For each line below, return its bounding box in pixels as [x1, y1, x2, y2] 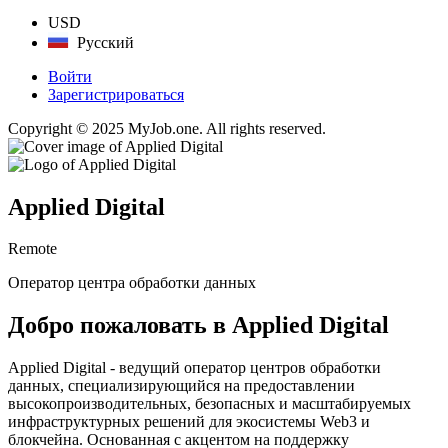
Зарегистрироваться [48, 85, 184, 103]
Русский [73, 33, 135, 51]
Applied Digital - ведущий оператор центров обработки [8, 359, 381, 377]
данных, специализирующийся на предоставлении [8, 377, 355, 395]
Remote [8, 240, 57, 258]
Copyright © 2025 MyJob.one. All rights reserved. [8, 119, 326, 137]
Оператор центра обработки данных [8, 274, 256, 292]
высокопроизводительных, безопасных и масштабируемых [8, 395, 411, 413]
